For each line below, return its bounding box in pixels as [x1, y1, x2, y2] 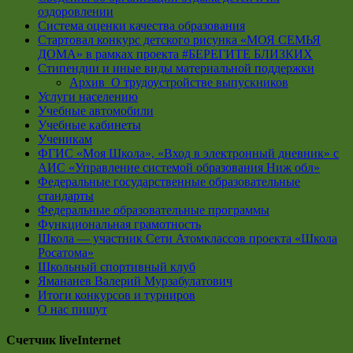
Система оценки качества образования [38, 18, 245, 32]
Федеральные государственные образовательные [38, 174, 300, 188]
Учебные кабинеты [38, 117, 141, 132]
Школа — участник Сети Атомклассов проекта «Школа [38, 231, 337, 245]
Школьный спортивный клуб [38, 259, 195, 273]
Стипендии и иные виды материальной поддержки [38, 61, 314, 75]
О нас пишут [38, 302, 107, 316]
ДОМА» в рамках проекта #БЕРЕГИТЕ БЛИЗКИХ [38, 46, 313, 61]
